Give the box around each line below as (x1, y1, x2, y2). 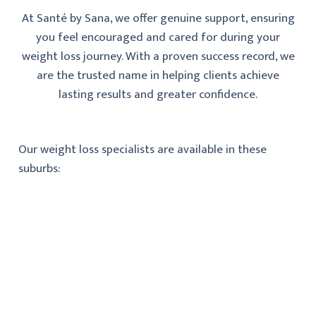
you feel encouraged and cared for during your (36, 27, 280, 47)
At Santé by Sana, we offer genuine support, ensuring (21, 8, 295, 28)
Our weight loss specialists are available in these (18, 139, 267, 159)
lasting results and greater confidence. (59, 84, 257, 104)
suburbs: (18, 158, 60, 178)
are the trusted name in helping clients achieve (37, 65, 279, 85)
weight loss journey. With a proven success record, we (21, 46, 295, 66)
